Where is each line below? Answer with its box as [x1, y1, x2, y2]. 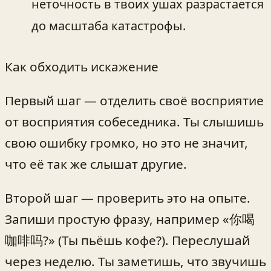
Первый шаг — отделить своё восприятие [5, 91, 264, 109]
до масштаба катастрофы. [31, 17, 186, 34]
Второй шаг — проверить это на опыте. [5, 189, 250, 206]
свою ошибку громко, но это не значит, [5, 134, 248, 151]
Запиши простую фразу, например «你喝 [5, 210, 255, 227]
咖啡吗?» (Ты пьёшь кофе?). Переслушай [5, 231, 250, 249]
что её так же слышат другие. [5, 155, 187, 172]
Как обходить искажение [5, 57, 158, 75]
